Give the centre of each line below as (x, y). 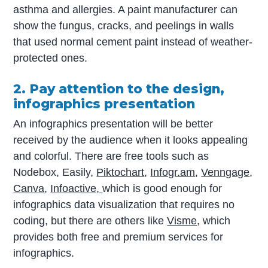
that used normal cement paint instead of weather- (133, 42)
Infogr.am (173, 173)
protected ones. (51, 58)
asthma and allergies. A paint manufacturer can (126, 9)
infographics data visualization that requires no (124, 205)
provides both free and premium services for (118, 237)
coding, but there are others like (90, 221)
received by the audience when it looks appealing (131, 140)
